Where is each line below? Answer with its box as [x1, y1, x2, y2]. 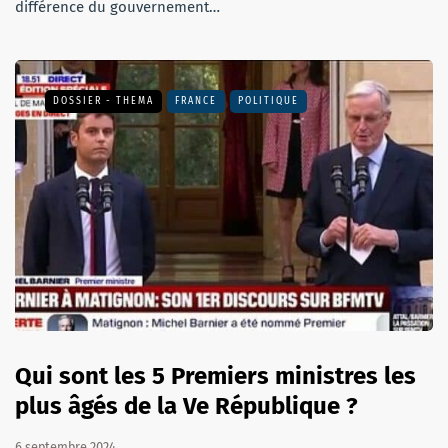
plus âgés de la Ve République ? [15, 392, 358, 421]
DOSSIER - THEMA [53, 94, 154, 107]
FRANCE [175, 94, 217, 107]
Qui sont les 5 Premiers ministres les [15, 362, 416, 391]
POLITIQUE [238, 94, 299, 107]
